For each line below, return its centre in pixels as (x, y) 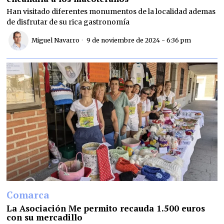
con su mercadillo (45, 217)
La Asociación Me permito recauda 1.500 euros (106, 208)
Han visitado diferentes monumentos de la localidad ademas (111, 11)
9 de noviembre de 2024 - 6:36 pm (138, 40)
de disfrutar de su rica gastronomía (68, 22)
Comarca (28, 194)
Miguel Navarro (56, 40)
